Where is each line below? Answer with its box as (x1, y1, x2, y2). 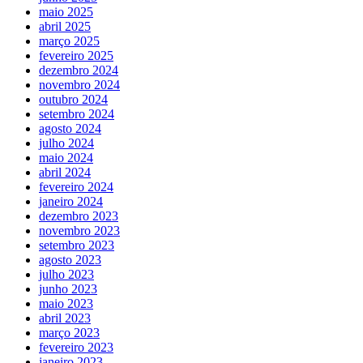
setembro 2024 (39, 106, 114, 121)
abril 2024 (39, 164, 91, 179)
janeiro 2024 (39, 194, 103, 208)
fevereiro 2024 (39, 179, 113, 194)
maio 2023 (39, 296, 93, 310)
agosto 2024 (39, 121, 101, 135)
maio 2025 (39, 4, 93, 19)
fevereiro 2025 (39, 48, 113, 62)
